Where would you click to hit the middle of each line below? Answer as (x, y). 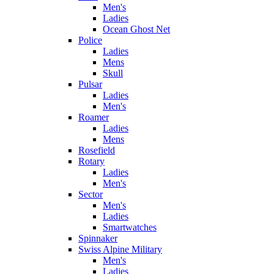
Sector (91, 194)
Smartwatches (130, 227)
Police (90, 40)
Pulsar (90, 84)
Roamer (94, 117)
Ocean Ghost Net (136, 29)
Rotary (91, 161)
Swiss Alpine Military (120, 249)
